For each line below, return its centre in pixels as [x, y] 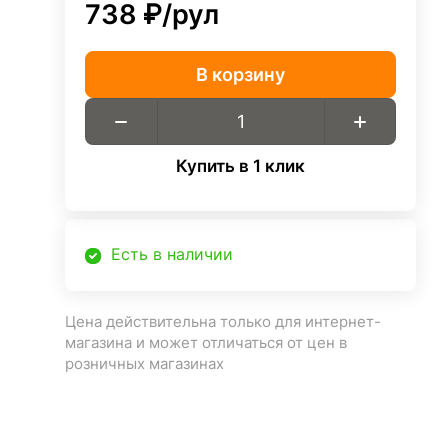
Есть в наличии [172, 254]
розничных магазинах [145, 364]
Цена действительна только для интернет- [223, 322]
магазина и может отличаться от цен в [206, 343]
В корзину [241, 74]
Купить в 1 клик [241, 166]
